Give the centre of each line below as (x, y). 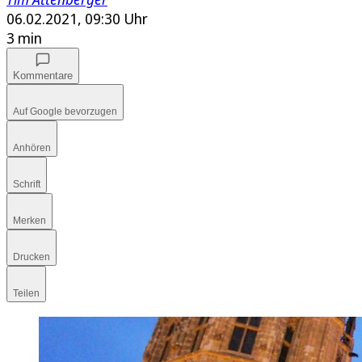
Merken (29, 221)
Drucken (32, 257)
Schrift (27, 185)
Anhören (32, 148)
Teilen (26, 294)
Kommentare (43, 76)
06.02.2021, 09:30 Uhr (77, 19)
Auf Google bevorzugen (65, 112)
